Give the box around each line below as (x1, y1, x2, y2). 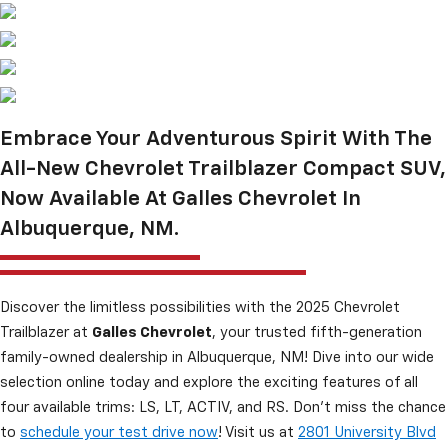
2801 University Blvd (298, 424, 436, 440)
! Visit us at (218, 424, 298, 440)
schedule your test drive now (20, 424, 218, 440)
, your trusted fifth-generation (212, 324, 422, 340)
